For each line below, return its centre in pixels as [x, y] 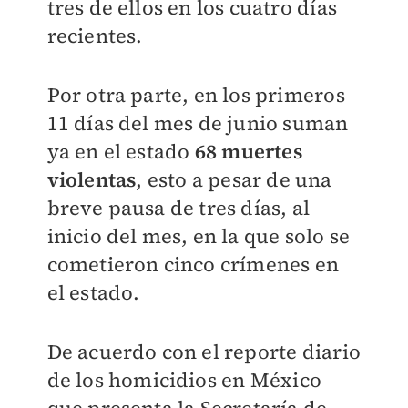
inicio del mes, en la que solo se [199, 236]
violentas [92, 180]
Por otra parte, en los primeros [196, 95]
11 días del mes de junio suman [198, 123]
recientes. [95, 36]
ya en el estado [121, 152]
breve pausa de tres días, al [178, 208]
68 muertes [248, 152]
